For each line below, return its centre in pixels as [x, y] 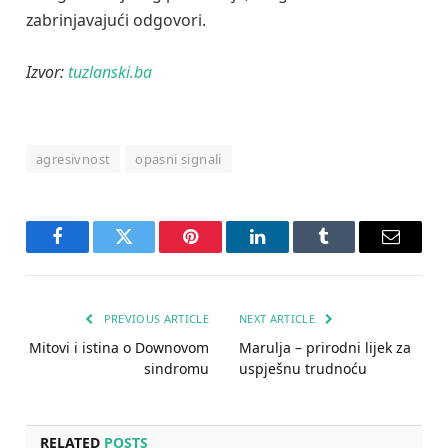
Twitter [148, 251]
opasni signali [178, 159]
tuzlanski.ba [110, 71]
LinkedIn [288, 251]
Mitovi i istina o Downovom [119, 348]
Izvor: [47, 71]
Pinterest [221, 251]
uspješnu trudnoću [303, 369]
